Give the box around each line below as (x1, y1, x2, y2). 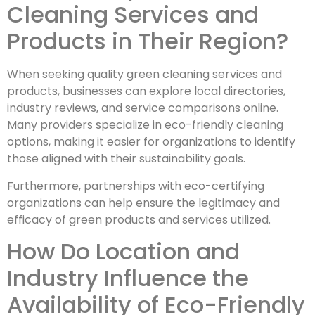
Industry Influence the (7, 262, 249, 295)
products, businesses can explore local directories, (7, 83, 285, 100)
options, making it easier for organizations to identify (7, 134, 295, 150)
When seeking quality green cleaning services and (7, 66, 282, 83)
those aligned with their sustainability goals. (7, 150, 245, 167)
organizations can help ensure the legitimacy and (7, 194, 280, 211)
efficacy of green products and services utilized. (7, 211, 271, 228)
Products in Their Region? (7, 25, 288, 58)
